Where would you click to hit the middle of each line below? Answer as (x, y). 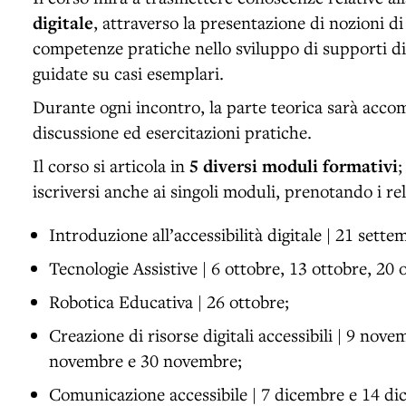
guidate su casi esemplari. (128, 72)
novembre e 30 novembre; (145, 360)
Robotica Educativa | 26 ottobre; (169, 301)
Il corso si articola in (111, 165)
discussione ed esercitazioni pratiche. (172, 131)
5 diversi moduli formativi (294, 165)
